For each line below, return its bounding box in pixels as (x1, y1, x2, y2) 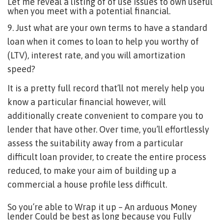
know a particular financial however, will (7, 97, 166, 107)
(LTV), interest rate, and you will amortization (7, 50, 185, 60)
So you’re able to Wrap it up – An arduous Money (7, 202, 197, 212)
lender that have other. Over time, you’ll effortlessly (7, 124, 209, 135)
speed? (7, 64, 35, 74)
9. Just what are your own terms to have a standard (7, 23, 207, 33)
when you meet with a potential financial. (7, 6, 170, 16)
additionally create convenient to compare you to (7, 110, 203, 121)
